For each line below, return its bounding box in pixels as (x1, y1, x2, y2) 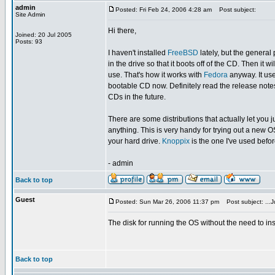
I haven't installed (108, 48, 168, 57)
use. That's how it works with (108, 71, 204, 79)
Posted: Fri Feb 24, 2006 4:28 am (115, 6, 212, 13)
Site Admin (15, 11, 45, 18)
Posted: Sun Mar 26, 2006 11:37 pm (115, 198, 219, 205)
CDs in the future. (108, 93, 166, 101)
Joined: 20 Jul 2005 (15, 31, 72, 38)
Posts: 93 (15, 38, 42, 45)
